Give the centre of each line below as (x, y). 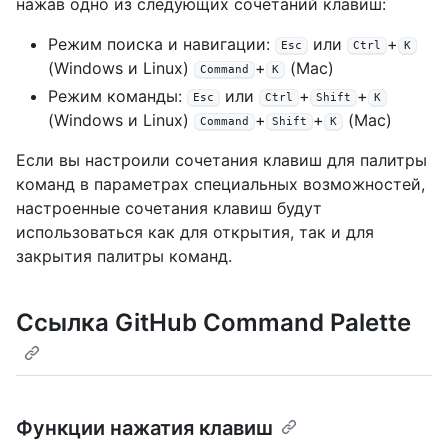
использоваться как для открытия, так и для (195, 232)
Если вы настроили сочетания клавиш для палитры (221, 160)
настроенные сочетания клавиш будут (169, 208)
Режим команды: (117, 96)
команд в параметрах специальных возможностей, (220, 184)
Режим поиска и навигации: (161, 44)
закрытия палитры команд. (124, 256)
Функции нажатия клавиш (144, 428)
